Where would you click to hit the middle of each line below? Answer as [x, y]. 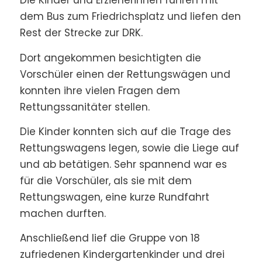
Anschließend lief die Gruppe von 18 [110, 238]
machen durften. [63, 213]
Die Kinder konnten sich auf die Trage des [125, 131]
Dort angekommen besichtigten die [110, 58]
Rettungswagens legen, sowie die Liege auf [129, 148]
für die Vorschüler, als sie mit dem [106, 180]
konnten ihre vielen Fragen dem [100, 90]
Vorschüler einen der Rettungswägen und [125, 74]
